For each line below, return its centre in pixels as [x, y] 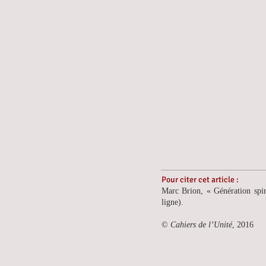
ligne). [172, 202]
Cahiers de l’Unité [201, 225]
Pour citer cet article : [200, 180]
